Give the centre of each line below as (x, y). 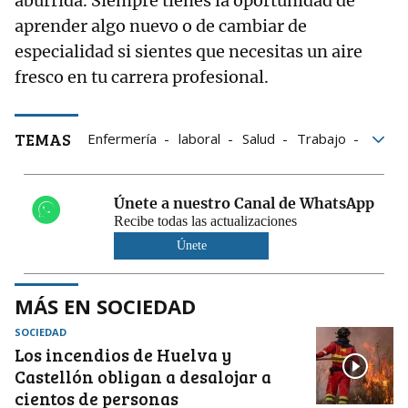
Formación (206, 164)
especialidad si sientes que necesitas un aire (189, 52)
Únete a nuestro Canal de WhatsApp (244, 204)
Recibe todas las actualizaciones (205, 221)
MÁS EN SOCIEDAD (105, 306)
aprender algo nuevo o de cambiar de (161, 26)
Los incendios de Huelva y (123, 355)
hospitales (120, 164)
